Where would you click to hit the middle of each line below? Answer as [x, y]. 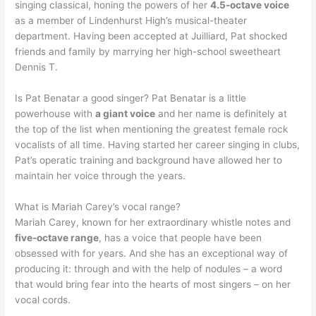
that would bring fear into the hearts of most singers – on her [153, 285]
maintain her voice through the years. [101, 176]
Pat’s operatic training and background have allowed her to [149, 160]
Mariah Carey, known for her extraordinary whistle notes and [153, 223]
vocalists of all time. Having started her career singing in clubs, [158, 145]
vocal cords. [43, 300]
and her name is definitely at [221, 114]
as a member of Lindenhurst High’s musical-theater [131, 21]
